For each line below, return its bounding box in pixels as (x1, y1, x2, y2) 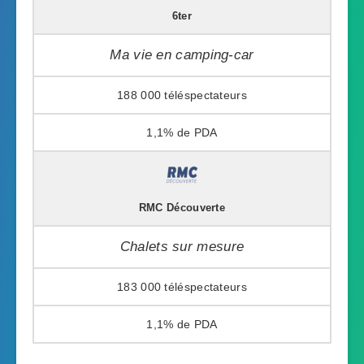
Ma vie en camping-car (110, 46, 254, 63)
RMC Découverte (138, 201, 226, 214)
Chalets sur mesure (119, 238, 245, 254)
